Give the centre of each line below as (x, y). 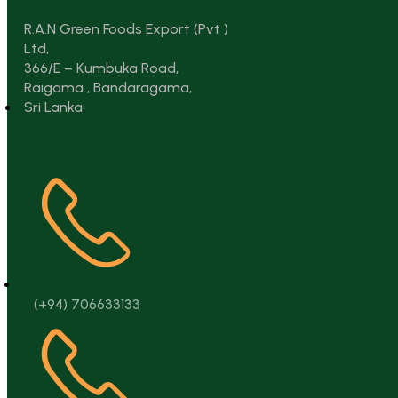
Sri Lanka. (55, 107)
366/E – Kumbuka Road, (101, 68)
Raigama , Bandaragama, (108, 88)
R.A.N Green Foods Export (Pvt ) (126, 29)
